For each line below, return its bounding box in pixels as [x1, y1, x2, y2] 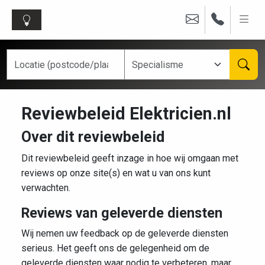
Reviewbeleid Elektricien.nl [21, 104, 231, 124]
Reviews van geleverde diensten [21, 205, 222, 221]
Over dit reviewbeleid [21, 128, 164, 146]
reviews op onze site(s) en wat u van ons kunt [21, 167, 211, 179]
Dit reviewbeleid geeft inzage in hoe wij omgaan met [21, 153, 238, 164]
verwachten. [21, 182, 70, 193]
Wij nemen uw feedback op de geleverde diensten [21, 228, 228, 239]
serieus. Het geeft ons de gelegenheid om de [21, 243, 209, 254]
